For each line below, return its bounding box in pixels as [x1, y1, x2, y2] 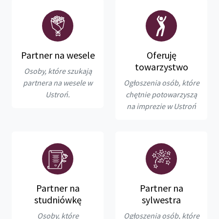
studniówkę [34, 193, 82, 206]
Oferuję [146, 48, 176, 61]
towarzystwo [134, 60, 188, 73]
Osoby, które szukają [23, 66, 92, 76]
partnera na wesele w [23, 77, 92, 88]
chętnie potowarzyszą [126, 89, 197, 99]
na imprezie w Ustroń [127, 101, 196, 111]
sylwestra [142, 193, 181, 206]
